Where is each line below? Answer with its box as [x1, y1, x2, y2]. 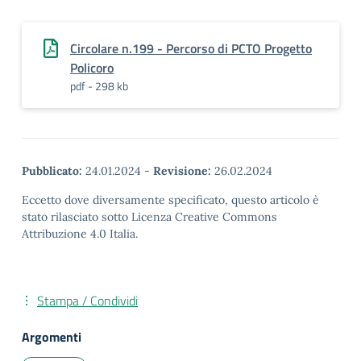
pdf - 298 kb [70, 77, 128, 94]
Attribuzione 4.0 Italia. [22, 226, 138, 241]
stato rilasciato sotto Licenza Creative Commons [22, 210, 277, 224]
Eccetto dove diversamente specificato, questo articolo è [22, 193, 319, 207]
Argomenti [22, 327, 81, 346]
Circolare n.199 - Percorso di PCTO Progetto [70, 39, 312, 58]
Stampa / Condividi [37, 291, 138, 310]
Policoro [70, 58, 114, 77]
